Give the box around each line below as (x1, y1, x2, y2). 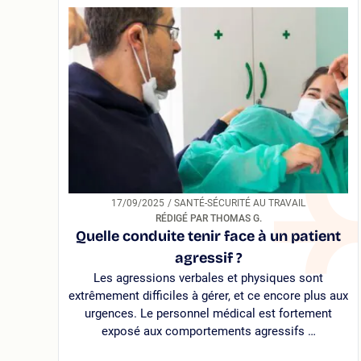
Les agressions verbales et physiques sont (93, 271, 324, 286)
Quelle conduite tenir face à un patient (76, 227, 342, 246)
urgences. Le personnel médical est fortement (85, 306, 333, 322)
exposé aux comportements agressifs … (101, 324, 316, 339)
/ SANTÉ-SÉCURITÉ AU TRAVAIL (174, 197, 306, 210)
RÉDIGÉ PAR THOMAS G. (155, 213, 262, 225)
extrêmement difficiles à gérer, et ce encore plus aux (68, 288, 349, 304)
